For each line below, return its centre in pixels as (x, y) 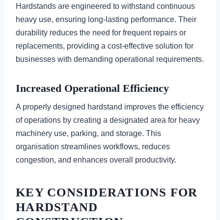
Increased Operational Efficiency (92, 88)
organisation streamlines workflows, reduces (93, 147)
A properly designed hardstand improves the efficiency (110, 107)
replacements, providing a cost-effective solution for (105, 46)
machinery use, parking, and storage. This (88, 134)
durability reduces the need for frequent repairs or (101, 33)
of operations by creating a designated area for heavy (108, 120)
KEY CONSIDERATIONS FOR (107, 192)
